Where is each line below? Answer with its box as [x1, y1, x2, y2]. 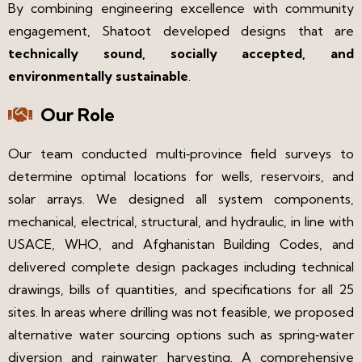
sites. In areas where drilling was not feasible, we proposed [8, 303, 354, 320]
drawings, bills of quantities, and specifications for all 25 [8, 280, 354, 297]
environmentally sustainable [8, 67, 188, 84]
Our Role [40, 103, 115, 126]
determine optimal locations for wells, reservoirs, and [8, 167, 354, 184]
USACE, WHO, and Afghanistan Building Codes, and [8, 235, 354, 252]
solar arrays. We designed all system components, [8, 190, 354, 207]
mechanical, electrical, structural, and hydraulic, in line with [8, 213, 354, 229]
